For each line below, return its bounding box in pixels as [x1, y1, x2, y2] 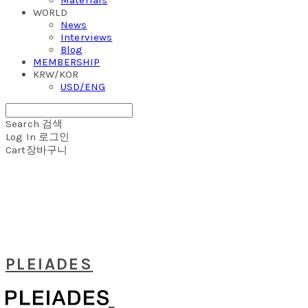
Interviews [60, 30, 113, 43]
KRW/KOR [33, 67, 79, 80]
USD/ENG [60, 80, 106, 93]
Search [5, 117, 39, 130]
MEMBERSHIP [33, 55, 100, 68]
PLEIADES [5, 254, 93, 274]
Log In [5, 130, 36, 143]
